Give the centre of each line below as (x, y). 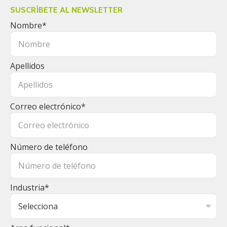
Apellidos (27, 66)
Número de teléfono (49, 147)
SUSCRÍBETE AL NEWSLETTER (66, 10)
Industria (27, 187)
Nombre (26, 25)
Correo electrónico (46, 106)
